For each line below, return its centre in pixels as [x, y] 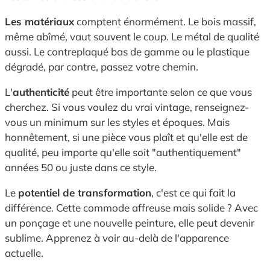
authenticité [41, 92]
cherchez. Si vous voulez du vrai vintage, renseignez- [127, 107]
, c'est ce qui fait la [193, 193]
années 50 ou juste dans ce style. [81, 168]
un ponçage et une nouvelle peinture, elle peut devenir [130, 223]
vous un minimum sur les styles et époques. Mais [117, 122]
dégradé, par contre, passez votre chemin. [102, 67]
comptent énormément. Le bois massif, [165, 22]
